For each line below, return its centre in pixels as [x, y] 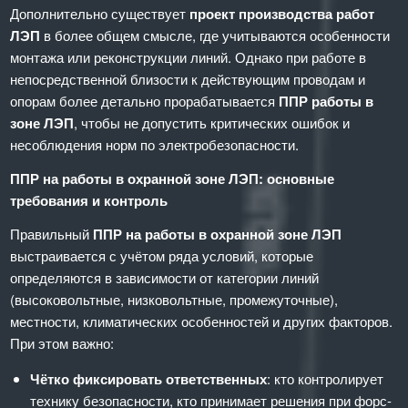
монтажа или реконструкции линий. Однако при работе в [189, 57]
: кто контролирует [326, 379]
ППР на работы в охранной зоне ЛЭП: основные [173, 178]
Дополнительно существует [100, 13]
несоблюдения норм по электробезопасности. [155, 144]
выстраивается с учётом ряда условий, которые [162, 255]
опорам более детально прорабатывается [145, 101]
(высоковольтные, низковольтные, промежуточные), [174, 299]
